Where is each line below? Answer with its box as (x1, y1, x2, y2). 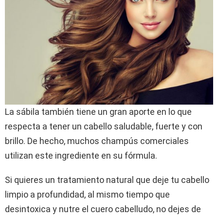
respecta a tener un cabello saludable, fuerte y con (5, 121, 202, 131)
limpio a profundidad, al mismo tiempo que (5, 189, 170, 200)
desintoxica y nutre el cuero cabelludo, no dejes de (5, 203, 201, 214)
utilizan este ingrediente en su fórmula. (5, 150, 157, 161)
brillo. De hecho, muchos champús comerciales (5, 135, 189, 146)
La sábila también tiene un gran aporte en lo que (5, 106, 192, 117)
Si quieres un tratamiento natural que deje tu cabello (5, 174, 209, 185)
